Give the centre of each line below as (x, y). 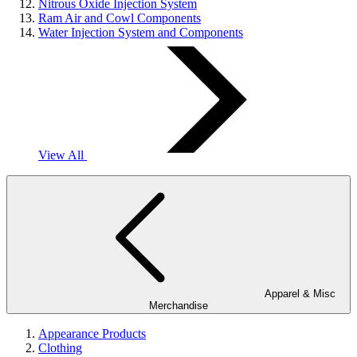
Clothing (60, 348)
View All (63, 155)
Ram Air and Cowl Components (120, 18)
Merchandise (178, 306)
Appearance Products (92, 333)
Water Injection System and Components (141, 32)
